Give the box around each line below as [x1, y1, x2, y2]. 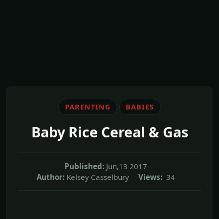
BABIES [126, 102, 154, 111]
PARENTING [65, 102, 110, 111]
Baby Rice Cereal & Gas [31, 122, 188, 141]
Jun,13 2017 [106, 161, 147, 171]
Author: [37, 172, 65, 182]
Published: [65, 161, 104, 171]
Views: [138, 172, 162, 182]
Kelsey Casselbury [66, 172, 129, 182]
